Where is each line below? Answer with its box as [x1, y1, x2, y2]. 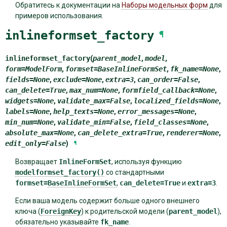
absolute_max [5, 128, 54, 137]
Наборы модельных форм [121, 1, 208, 10]
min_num [5, 118, 33, 126]
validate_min [57, 118, 106, 126]
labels [5, 107, 29, 116]
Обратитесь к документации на [15, 1, 122, 10]
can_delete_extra [78, 128, 142, 137]
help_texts [53, 107, 94, 116]
